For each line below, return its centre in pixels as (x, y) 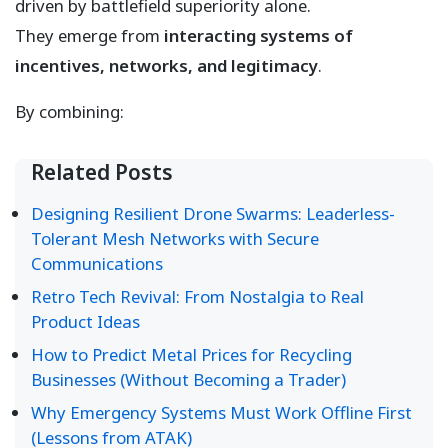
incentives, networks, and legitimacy (166, 66)
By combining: (69, 112)
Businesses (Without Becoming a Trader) (188, 380)
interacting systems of (258, 36)
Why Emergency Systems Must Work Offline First (221, 413)
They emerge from (89, 36)
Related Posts (102, 172)
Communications (97, 264)
